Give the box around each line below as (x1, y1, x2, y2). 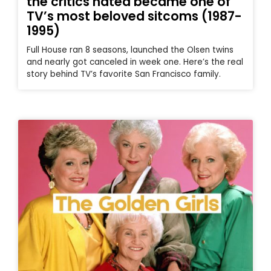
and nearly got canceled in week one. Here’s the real (27, 56, 243, 68)
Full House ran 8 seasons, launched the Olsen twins (27, 44, 233, 56)
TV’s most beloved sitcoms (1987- (27, 7, 242, 25)
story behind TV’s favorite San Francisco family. (27, 68, 221, 80)
